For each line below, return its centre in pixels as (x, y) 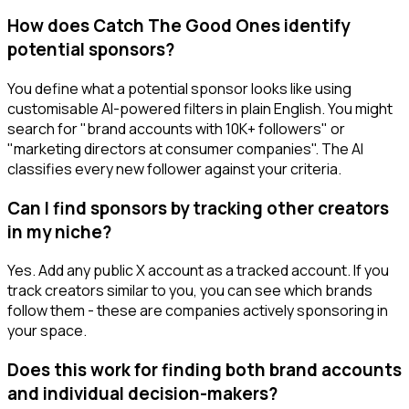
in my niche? (59, 231)
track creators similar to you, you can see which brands (190, 291)
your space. (47, 331)
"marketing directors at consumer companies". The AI (185, 148)
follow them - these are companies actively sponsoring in (198, 311)
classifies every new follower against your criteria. (174, 168)
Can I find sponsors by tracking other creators (198, 208)
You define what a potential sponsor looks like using (179, 88)
